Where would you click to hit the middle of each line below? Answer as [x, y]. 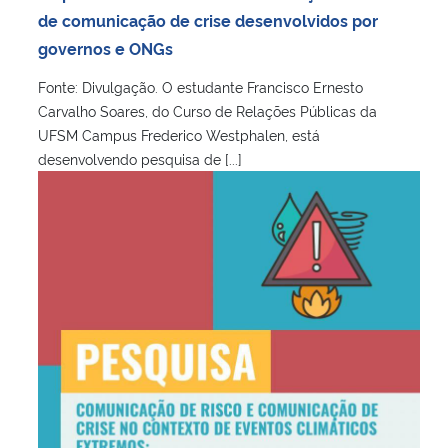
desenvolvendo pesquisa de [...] [140, 158]
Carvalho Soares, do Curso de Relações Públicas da [207, 110]
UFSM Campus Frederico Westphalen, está [179, 134]
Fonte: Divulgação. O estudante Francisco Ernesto [200, 86]
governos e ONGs [105, 47]
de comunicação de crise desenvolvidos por [208, 19]
